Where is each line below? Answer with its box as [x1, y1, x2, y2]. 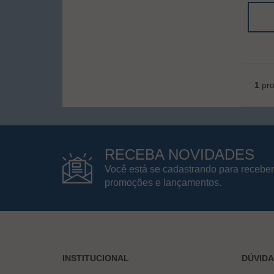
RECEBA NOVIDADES [105, 146, 254, 163]
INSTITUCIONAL [62, 253, 129, 263]
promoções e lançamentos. [105, 177, 221, 188]
